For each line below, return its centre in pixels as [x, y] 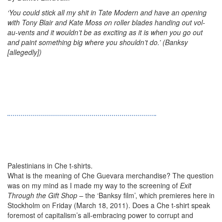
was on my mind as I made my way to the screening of [94, 185]
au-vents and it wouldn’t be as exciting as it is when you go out [105, 32]
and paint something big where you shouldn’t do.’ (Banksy [98, 42]
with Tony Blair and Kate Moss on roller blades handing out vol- [106, 22]
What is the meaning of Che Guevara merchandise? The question [111, 175]
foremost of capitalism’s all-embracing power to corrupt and [100, 215]
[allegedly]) [25, 52]
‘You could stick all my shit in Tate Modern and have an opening [107, 12]
